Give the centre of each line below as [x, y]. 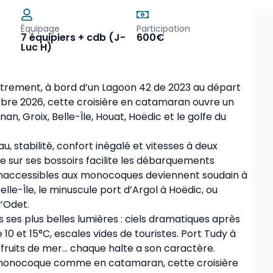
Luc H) [36, 48]
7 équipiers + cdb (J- [73, 38]
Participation [163, 29]
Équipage [40, 29]
